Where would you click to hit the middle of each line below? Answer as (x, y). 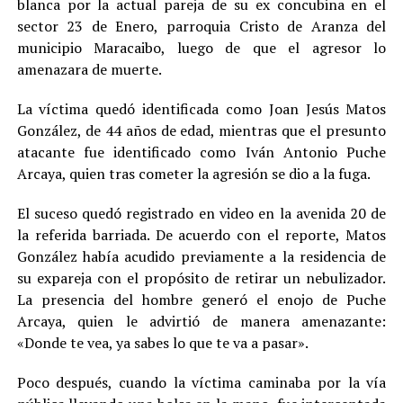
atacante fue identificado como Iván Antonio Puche (201, 152)
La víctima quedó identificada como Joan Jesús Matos (201, 108)
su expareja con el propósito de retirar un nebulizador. (201, 278)
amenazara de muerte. (89, 69)
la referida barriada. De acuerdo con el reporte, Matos (201, 234)
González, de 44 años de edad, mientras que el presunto (201, 130)
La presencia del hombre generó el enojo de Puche (201, 299)
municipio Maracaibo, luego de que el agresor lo (201, 47)
